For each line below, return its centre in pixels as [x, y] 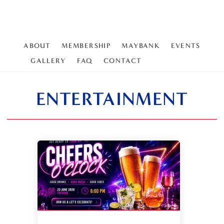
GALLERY [48, 60]
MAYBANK [141, 46]
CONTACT [122, 60]
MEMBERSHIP [86, 46]
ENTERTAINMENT [112, 99]
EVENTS [186, 46]
